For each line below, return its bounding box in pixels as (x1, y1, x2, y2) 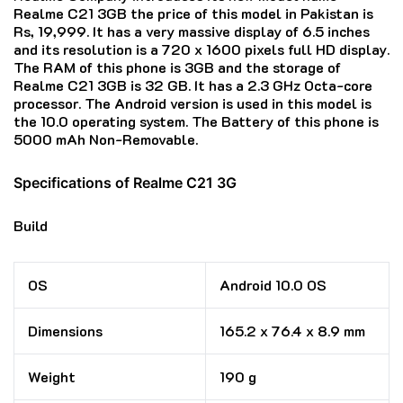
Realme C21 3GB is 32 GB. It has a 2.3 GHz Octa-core (13, 76, 372, 95)
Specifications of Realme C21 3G (13, 174, 237, 193)
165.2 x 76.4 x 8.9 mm (219, 321, 365, 341)
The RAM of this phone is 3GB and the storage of (13, 58, 341, 77)
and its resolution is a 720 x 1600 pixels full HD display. (13, 40, 390, 59)
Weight (28, 367, 76, 387)
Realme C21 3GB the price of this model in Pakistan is (13, 4, 373, 23)
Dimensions (28, 321, 103, 341)
